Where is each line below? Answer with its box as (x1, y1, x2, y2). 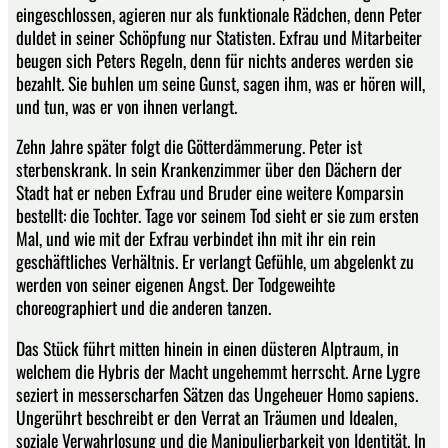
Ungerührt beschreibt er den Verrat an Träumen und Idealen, (16, 403, 397, 430)
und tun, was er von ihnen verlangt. (16, 92, 237, 119)
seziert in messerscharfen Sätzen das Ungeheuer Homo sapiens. (16, 380, 418, 407)
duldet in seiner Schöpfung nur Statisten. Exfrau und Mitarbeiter (16, 23, 422, 50)
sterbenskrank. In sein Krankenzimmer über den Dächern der (16, 156, 402, 183)
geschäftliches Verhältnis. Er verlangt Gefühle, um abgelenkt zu (16, 248, 414, 275)
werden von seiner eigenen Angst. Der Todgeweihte (16, 271, 335, 298)
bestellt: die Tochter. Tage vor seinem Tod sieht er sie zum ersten (16, 202, 419, 229)
